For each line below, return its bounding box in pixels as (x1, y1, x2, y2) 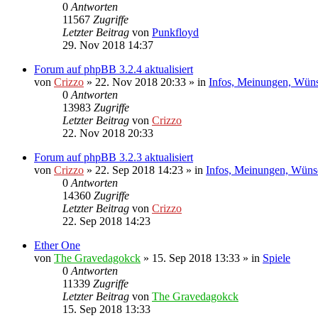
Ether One (34, 238, 80, 251)
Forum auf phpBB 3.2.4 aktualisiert (34, 62, 193, 75)
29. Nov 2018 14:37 (62, 38, 153, 51)
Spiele (263, 251, 290, 264)
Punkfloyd (152, 26, 199, 38)
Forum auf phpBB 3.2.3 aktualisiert (34, 150, 193, 163)
